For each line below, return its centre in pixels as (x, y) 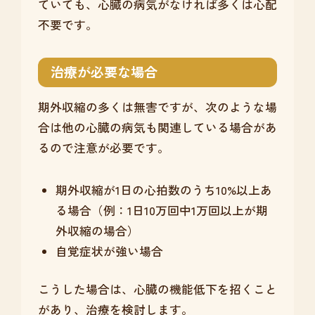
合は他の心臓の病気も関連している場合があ (157, 128)
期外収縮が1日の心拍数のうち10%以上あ (163, 190)
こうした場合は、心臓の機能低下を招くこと (157, 289)
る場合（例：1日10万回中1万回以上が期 (161, 211)
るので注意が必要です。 (103, 148)
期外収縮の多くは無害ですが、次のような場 (157, 107)
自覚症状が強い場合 (109, 251)
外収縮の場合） (97, 231)
